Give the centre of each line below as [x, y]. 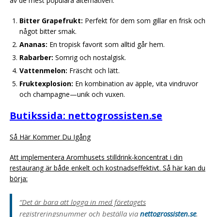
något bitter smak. [48, 31]
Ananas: [33, 44]
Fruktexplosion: [46, 83]
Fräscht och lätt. [93, 70]
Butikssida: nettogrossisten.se [86, 115]
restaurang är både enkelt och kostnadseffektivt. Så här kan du [108, 168]
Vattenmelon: [43, 70]
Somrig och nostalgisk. [90, 57]
